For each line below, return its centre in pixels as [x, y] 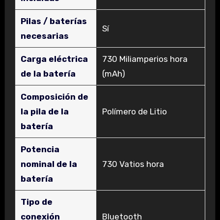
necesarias [44, 36]
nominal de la [49, 164]
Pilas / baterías [54, 21]
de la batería [48, 73]
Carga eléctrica [54, 59]
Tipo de [36, 202]
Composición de [54, 96]
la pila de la [44, 111]
